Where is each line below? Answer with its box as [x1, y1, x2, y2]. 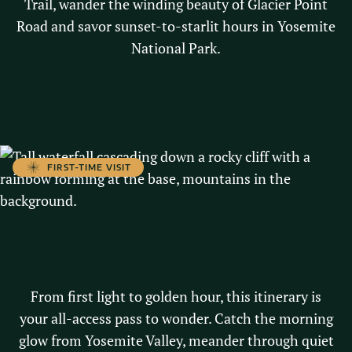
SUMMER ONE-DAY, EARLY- [35, 234, 317, 255]
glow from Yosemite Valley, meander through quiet [18, 331, 334, 350]
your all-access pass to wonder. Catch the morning [19, 309, 333, 328]
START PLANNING [104, 91, 248, 110]
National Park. [131, 38, 221, 58]
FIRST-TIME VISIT [47, 163, 131, 173]
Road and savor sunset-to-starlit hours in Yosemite [16, 16, 335, 36]
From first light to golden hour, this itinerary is [31, 287, 321, 306]
